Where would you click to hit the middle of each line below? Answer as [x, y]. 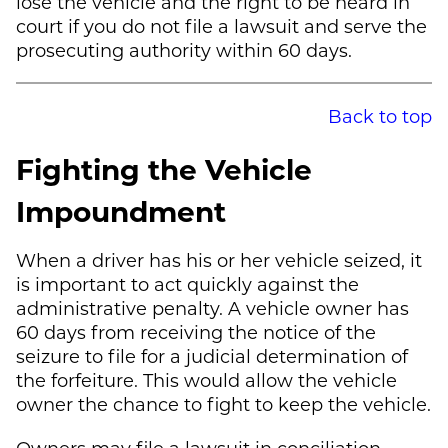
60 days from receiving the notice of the [196, 331]
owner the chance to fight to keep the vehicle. [223, 403]
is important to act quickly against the [187, 283]
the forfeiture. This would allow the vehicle [206, 379]
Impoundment [121, 210]
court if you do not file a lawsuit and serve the [221, 25]
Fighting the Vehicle [164, 168]
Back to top [380, 115]
